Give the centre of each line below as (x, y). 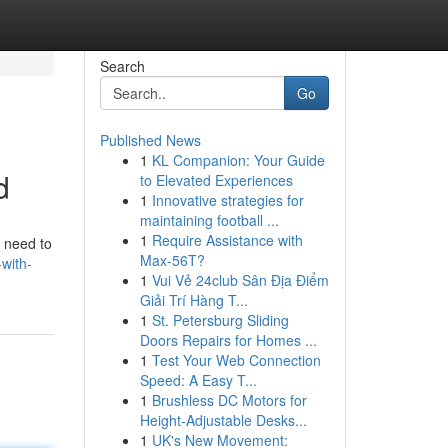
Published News (150, 140)
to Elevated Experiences (216, 180)
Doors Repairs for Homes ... (228, 340)
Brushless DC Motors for (229, 400)
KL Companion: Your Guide (238, 160)
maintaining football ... (209, 220)
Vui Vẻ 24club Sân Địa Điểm (240, 280)
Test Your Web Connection (236, 360)
